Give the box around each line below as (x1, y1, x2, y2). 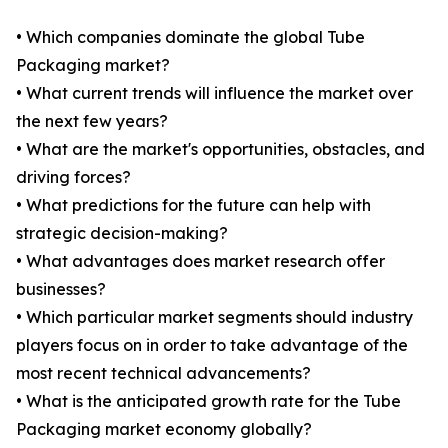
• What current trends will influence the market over (16, 83, 413, 104)
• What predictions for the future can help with (16, 195, 371, 216)
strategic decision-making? (16, 223, 228, 244)
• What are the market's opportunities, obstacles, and (16, 139, 425, 160)
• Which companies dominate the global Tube (16, 27, 365, 48)
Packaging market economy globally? (16, 419, 312, 440)
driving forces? (16, 167, 131, 188)
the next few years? (16, 111, 168, 132)
